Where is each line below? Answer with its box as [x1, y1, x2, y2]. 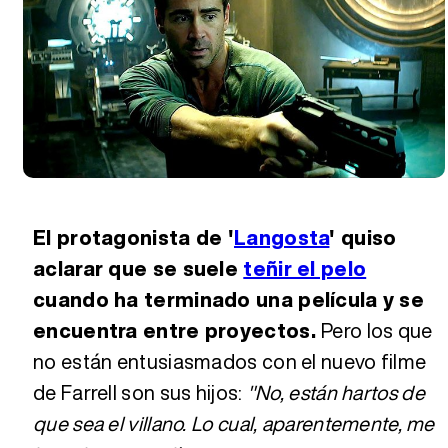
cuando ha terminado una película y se [33, 285, 425, 315]
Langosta [234, 223, 330, 253]
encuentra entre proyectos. [33, 316, 322, 346]
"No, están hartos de [246, 378, 425, 408]
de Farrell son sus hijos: [33, 378, 247, 408]
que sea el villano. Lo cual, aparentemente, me [33, 409, 435, 439]
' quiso [329, 223, 397, 253]
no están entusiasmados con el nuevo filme [33, 347, 427, 377]
